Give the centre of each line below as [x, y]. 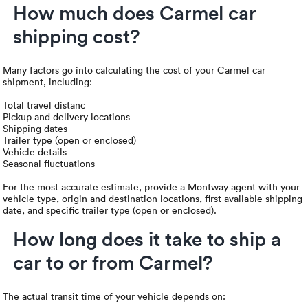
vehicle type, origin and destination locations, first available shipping [153, 199]
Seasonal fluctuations [49, 164]
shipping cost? [77, 36]
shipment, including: [48, 82]
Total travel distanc [44, 105]
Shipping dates [35, 129]
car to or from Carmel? [113, 262]
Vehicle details [35, 152]
